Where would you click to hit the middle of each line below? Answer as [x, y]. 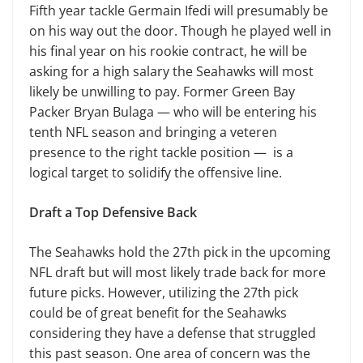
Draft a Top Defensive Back [113, 212]
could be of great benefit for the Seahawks [158, 313]
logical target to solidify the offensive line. [157, 173]
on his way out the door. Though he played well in [180, 31]
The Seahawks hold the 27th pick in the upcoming [180, 252]
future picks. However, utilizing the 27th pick [164, 293]
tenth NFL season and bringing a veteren [153, 132]
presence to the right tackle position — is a [161, 152]
